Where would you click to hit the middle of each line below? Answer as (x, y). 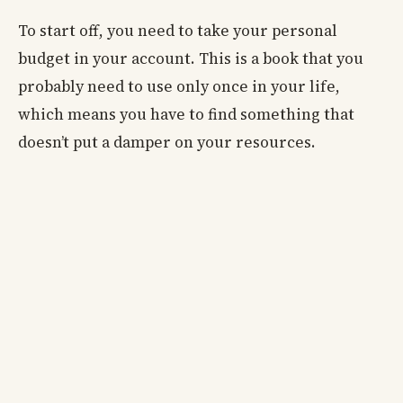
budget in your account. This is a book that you (191, 58)
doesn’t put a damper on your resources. (167, 142)
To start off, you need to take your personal (178, 30)
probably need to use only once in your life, (179, 86)
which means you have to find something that (186, 114)
